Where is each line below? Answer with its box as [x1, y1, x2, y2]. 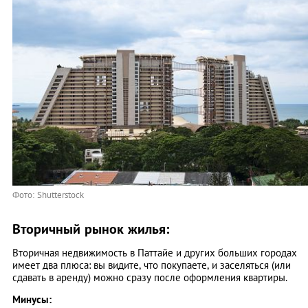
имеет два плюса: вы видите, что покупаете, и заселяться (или [12, 258, 291, 272]
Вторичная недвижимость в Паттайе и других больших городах [12, 245, 297, 259]
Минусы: [12, 292, 52, 306]
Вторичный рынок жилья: [12, 219, 169, 238]
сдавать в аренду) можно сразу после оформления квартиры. [12, 270, 287, 284]
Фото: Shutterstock [12, 188, 84, 201]
